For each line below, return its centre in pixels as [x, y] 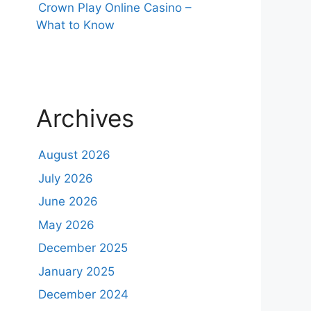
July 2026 [65, 178]
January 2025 [76, 271]
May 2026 [66, 225]
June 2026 [68, 201]
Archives [85, 118]
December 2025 [83, 248]
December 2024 [83, 294]
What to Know [75, 25]
